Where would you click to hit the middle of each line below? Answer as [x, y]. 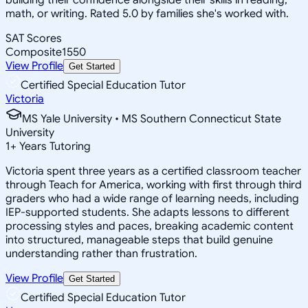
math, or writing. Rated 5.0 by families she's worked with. [147, 13]
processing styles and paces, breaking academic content [150, 226]
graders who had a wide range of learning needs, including [152, 198]
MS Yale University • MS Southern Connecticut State [152, 119]
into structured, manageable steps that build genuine [139, 240]
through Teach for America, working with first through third [154, 185]
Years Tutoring [54, 146]
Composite [34, 52]
